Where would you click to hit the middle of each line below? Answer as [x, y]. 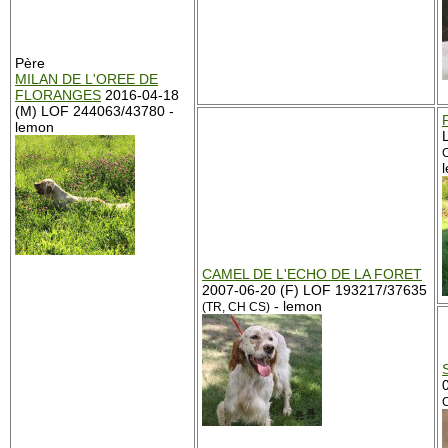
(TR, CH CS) [236, 307]
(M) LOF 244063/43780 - [94, 111]
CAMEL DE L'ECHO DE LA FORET [312, 274]
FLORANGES [58, 95]
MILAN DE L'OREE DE [86, 79]
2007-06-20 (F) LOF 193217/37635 [314, 290]
